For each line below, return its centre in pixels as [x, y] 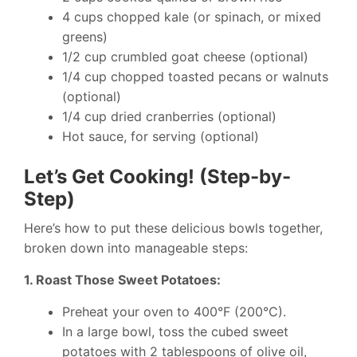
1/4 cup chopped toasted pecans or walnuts [195, 76]
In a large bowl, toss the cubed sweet [175, 331]
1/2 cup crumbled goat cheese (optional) [185, 57]
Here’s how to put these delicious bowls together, [173, 228]
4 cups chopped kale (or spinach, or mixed [192, 17]
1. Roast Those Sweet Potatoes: [122, 280]
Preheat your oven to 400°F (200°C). [174, 312]
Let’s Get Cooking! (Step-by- [157, 177]
